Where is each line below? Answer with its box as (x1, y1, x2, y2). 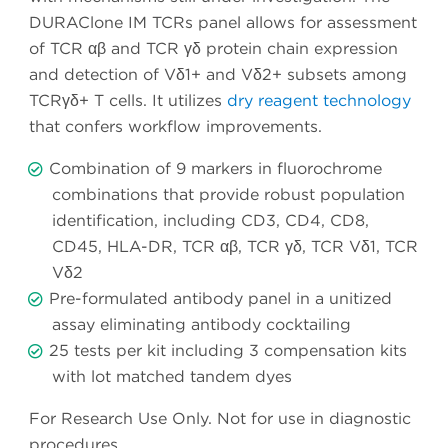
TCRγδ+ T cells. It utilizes (29, 91, 227, 111)
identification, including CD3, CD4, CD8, (52, 211, 369, 231)
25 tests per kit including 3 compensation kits (49, 341, 407, 361)
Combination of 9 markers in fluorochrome (49, 159, 382, 179)
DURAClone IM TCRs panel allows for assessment (29, 13, 417, 33)
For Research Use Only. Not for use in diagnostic (29, 409, 411, 429)
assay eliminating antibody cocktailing (52, 315, 351, 335)
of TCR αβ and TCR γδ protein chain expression (29, 39, 398, 59)
